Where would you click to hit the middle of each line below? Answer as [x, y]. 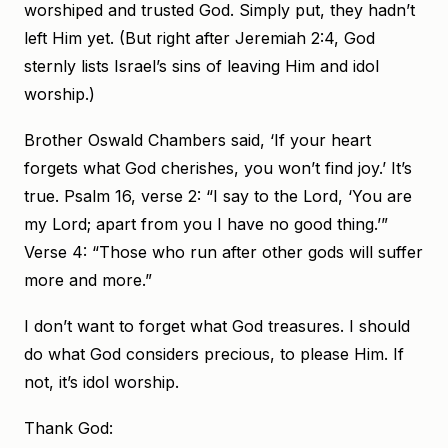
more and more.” [88, 280]
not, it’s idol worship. [101, 382]
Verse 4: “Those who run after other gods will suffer [223, 252]
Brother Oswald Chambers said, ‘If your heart [197, 140]
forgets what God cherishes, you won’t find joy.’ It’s [218, 168]
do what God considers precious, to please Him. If [214, 354]
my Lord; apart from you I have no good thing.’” [206, 224]
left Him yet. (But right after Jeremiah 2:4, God [199, 38]
